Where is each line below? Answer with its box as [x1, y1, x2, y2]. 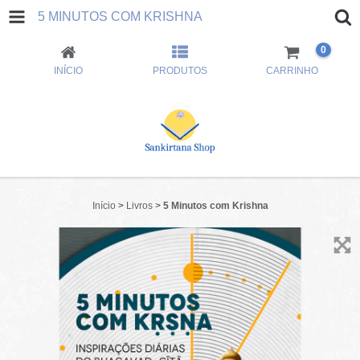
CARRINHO [265, 65, 318, 76]
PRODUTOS [152, 65, 207, 76]
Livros [125, 200, 153, 211]
